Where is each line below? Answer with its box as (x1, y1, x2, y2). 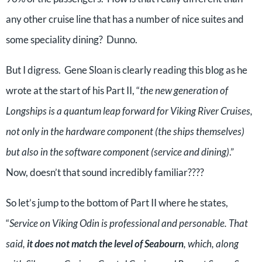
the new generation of (140, 84, 228, 96)
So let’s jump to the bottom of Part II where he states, (6, 196, 228, 209)
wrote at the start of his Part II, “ (6, 84, 140, 96)
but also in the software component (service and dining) (6, 146, 229, 158)
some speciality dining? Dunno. (6, 33, 137, 46)
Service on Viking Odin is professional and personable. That (9, 217, 248, 229)
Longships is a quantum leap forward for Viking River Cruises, (6, 105, 253, 117)
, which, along (184, 237, 239, 250)
